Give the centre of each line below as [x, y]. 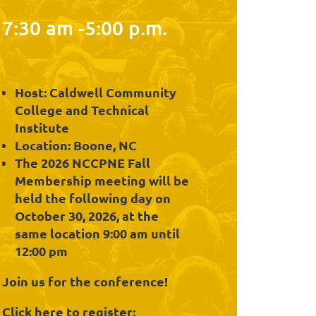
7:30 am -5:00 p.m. [85, 27]
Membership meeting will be [102, 181]
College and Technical [82, 110]
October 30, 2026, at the [87, 216]
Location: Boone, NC [76, 145]
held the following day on [93, 198]
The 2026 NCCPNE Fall [83, 163]
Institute [42, 128]
